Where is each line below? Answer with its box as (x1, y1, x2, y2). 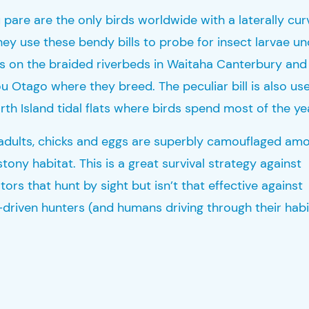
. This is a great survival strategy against (72, 154, 301, 172)
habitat (32, 154, 73, 172)
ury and (263, 55, 307, 72)
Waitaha (166, 55, 213, 72)
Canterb (212, 55, 263, 72)
